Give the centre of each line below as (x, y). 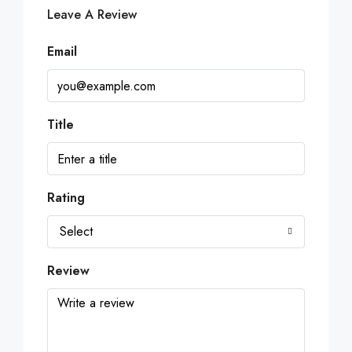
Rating (66, 198)
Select (76, 232)
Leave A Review (92, 15)
